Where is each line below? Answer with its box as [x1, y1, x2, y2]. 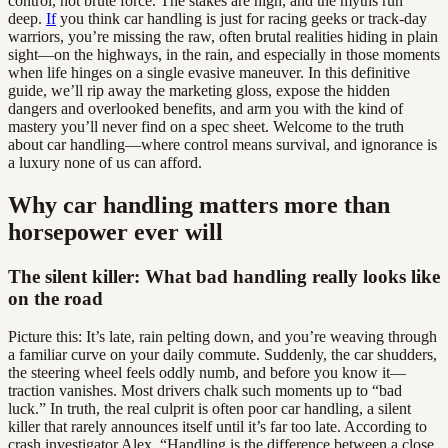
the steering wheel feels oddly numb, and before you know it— [8, 364, 406, 382]
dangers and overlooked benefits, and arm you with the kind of [8, 99, 403, 117]
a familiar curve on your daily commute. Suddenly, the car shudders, [8, 346, 437, 364]
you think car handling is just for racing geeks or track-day [56, 9, 427, 27]
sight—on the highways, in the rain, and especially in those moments [8, 45, 440, 63]
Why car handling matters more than [8, 191, 390, 218]
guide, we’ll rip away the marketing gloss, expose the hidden [8, 81, 390, 99]
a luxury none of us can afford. [8, 153, 202, 171]
